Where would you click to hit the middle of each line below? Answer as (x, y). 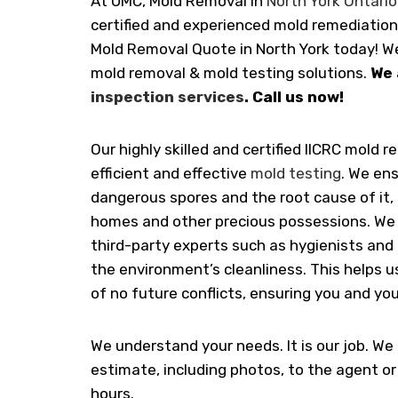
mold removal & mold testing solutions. (231, 73)
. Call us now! (294, 97)
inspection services (167, 97)
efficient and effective (171, 173)
